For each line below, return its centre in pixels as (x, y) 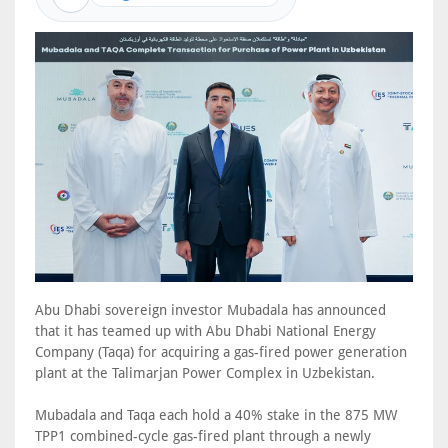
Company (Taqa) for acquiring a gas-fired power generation (221, 352)
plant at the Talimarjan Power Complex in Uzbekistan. (207, 373)
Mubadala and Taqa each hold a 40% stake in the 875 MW (216, 415)
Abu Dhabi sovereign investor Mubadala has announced (210, 310)
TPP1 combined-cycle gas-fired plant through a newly (203, 436)
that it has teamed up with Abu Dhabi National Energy (205, 331)
